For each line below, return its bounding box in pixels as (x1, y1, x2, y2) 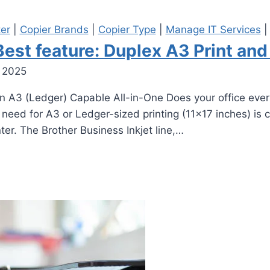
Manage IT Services (165, 24, 261, 36)
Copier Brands (19, 24, 89, 36)
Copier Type (98, 24, 156, 36)
